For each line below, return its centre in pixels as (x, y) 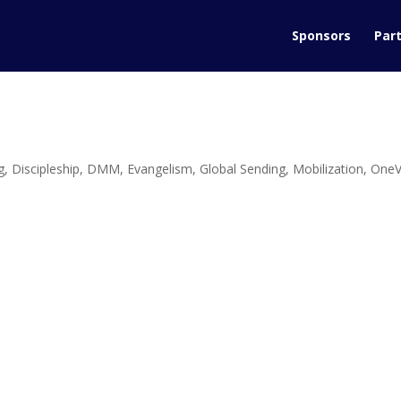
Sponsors (321, 35)
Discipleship (46, 169)
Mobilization (328, 169)
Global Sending (243, 169)
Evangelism (160, 169)
